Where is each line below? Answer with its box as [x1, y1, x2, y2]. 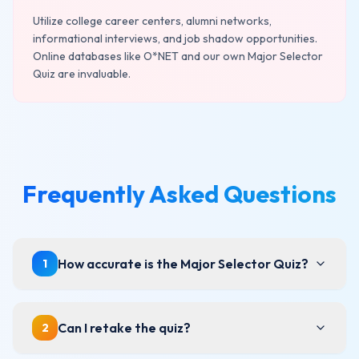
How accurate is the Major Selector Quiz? [58, 256, 309, 272]
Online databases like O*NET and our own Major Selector [33, 49, 323, 63]
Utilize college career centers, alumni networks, [33, 14, 272, 28]
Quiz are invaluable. [33, 67, 131, 81]
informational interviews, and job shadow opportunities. [33, 31, 317, 46]
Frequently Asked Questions [22, 179, 337, 209]
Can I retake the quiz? [58, 320, 191, 336]
